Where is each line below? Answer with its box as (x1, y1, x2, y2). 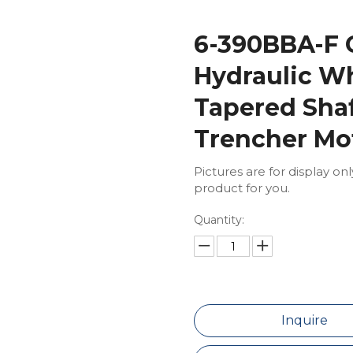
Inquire (281, 313, 329, 328)
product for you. (193, 180, 290, 195)
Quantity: (193, 213, 244, 227)
